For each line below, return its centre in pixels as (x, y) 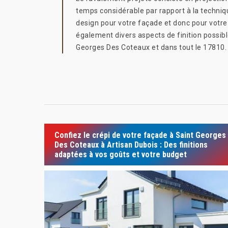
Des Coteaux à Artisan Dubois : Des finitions (131, 145)
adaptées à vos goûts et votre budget (121, 154)
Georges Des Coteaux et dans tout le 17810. (151, 47)
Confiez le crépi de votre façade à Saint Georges (140, 135)
